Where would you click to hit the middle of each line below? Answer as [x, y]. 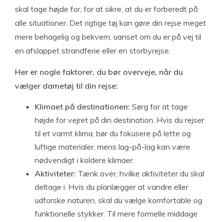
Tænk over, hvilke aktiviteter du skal [140, 173]
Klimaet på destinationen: [82, 106]
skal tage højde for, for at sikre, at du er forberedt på [106, 9]
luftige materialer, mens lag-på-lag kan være [112, 146]
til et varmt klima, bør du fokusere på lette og [113, 133]
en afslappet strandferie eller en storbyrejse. [93, 50]
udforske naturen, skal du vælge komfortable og [118, 200]
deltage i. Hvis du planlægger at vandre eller [111, 187]
